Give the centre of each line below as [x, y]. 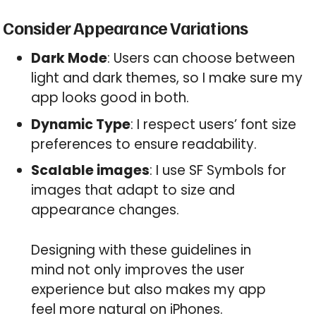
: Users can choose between [201, 59]
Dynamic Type [81, 124]
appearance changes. [105, 210]
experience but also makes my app [149, 289]
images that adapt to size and [133, 190]
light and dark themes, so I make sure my [167, 78]
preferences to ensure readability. [144, 144]
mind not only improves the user [138, 269]
